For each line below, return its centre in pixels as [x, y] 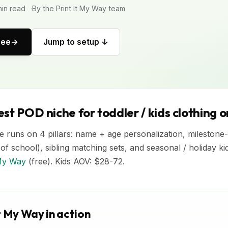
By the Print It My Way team [79, 8]
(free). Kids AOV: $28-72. [75, 161]
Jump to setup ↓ [76, 42]
